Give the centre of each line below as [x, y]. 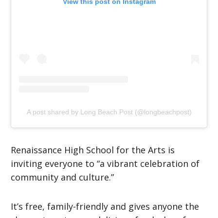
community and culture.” [63, 177]
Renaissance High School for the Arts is [93, 150]
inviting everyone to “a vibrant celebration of [105, 163]
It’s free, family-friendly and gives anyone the [105, 206]
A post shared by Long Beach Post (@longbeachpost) [109, 112]
